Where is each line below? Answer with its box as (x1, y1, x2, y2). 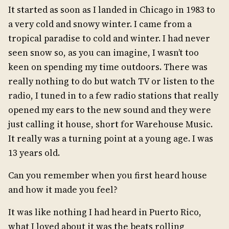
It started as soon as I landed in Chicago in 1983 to (8, 3, 215, 16)
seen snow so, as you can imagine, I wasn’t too (8, 46, 199, 59)
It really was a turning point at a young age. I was (8, 132, 213, 145)
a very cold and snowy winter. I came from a (8, 17, 192, 30)
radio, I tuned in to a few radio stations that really (8, 89, 218, 102)
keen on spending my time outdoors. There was (8, 60, 208, 73)
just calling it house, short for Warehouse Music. (8, 118, 213, 130)
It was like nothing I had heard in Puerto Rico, (8, 205, 201, 218)
